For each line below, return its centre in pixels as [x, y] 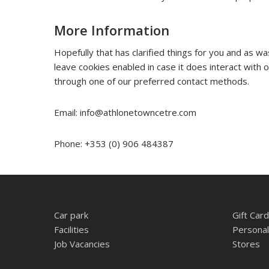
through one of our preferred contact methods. [152, 81]
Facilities [71, 230]
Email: [67, 112]
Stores [246, 244]
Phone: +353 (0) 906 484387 [114, 144]
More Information [112, 30]
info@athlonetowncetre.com [138, 112]
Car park [71, 215]
